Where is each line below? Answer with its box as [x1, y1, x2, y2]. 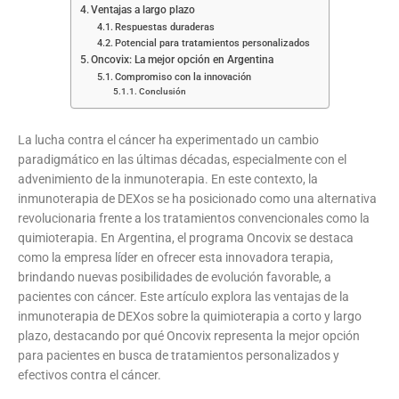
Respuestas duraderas [115, 20, 216, 33]
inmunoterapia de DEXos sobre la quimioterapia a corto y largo [18, 308, 362, 323]
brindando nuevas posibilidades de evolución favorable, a [18, 269, 331, 284]
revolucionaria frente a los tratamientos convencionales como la [18, 210, 370, 225]
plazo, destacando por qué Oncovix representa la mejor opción [18, 328, 360, 343]
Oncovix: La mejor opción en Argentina [90, 53, 273, 66]
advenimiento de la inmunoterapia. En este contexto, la [18, 171, 318, 186]
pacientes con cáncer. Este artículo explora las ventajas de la [18, 289, 349, 304]
